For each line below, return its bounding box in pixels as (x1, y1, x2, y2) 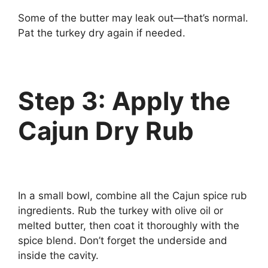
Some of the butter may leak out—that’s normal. (18, 12, 248, 24)
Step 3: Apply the (18, 86, 230, 116)
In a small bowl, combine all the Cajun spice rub (18, 189, 247, 202)
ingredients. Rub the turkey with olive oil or (18, 204, 223, 217)
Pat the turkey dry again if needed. (18, 27, 185, 39)
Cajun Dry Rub (18, 115, 194, 146)
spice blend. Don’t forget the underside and (18, 234, 227, 246)
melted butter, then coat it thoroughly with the (18, 219, 239, 232)
